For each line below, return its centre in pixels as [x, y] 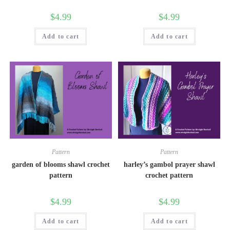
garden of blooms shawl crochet [61, 164]
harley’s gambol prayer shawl [169, 164]
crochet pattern [169, 175]
